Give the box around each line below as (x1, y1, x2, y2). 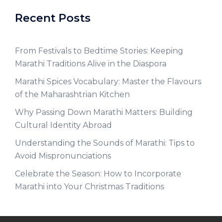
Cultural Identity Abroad (15, 120, 112, 130)
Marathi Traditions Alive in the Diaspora (15, 59, 166, 68)
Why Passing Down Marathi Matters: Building (15, 108, 193, 117)
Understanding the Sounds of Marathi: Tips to (15, 138, 195, 148)
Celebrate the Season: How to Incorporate (15, 169, 181, 178)
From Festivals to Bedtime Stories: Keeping (15, 46, 183, 55)
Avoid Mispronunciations (15, 151, 111, 161)
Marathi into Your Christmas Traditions (15, 182, 164, 191)
